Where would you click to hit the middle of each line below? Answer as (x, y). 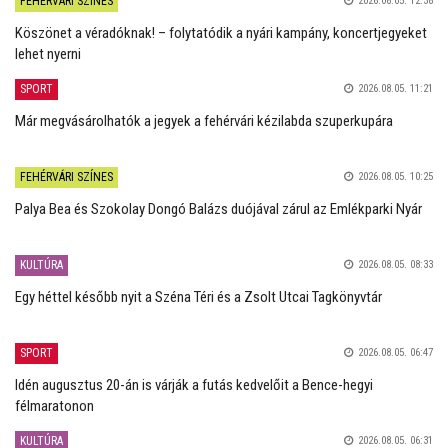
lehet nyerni (48, 54)
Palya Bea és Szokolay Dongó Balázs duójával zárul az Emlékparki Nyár (218, 209)
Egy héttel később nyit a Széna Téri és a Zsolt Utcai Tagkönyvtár (198, 297)
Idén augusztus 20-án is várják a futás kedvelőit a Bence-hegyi (194, 385)
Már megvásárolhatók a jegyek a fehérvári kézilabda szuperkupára (204, 121)
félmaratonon (54, 406)
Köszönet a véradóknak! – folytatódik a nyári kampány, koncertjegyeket (221, 33)
